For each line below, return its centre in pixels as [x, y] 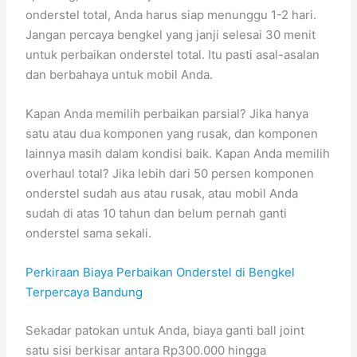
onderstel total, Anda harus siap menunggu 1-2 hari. [171, 15]
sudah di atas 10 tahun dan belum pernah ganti [157, 213]
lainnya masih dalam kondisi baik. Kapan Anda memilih [178, 153]
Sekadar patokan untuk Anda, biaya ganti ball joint [165, 330]
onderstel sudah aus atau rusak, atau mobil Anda [162, 193]
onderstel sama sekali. [89, 233]
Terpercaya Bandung [84, 292]
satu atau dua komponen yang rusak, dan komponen [172, 133]
